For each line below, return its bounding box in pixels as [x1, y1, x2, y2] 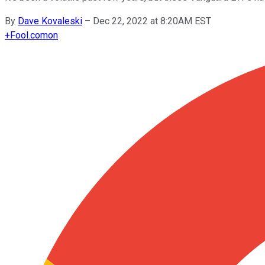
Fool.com [10, 29, 48, 41]
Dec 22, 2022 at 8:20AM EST [93, 15, 211, 27]
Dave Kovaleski [18, 15, 82, 27]
